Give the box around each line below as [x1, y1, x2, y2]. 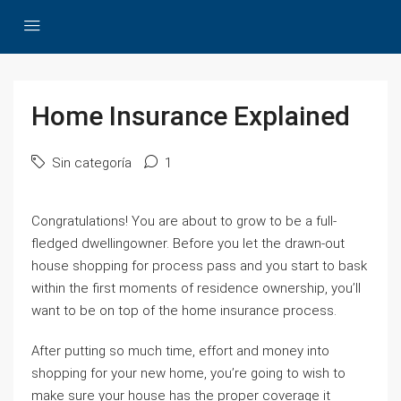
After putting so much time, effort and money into [31, 343, 329, 359]
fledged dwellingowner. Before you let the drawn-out [31, 235, 345, 252]
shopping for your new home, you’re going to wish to [31, 365, 346, 381]
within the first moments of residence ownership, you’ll [31, 280, 361, 296]
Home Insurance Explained [31, 100, 350, 132]
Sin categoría [48, 155, 132, 171]
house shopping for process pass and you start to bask [31, 258, 367, 274]
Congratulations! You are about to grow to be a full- [31, 213, 337, 229]
